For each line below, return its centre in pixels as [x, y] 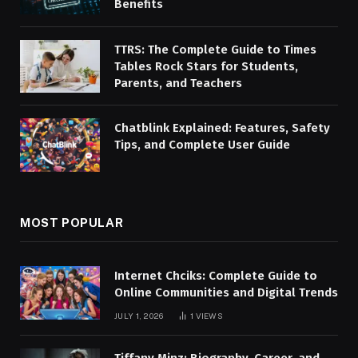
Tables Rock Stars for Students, [206, 66]
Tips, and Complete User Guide [202, 145]
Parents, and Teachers [178, 83]
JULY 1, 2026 [139, 315]
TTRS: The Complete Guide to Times [215, 49]
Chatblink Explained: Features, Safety [222, 128]
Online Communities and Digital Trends [226, 292]
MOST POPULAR [72, 222]
